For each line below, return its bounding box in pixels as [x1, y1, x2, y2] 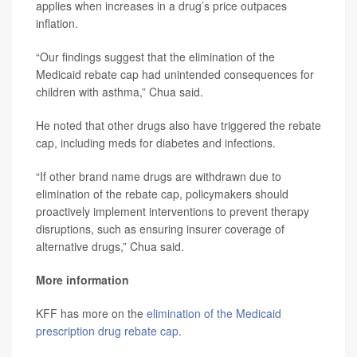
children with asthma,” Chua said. [36, 84, 203, 100]
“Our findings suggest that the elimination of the [36, 49, 275, 65]
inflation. [36, 15, 78, 31]
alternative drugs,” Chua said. [36, 238, 184, 254]
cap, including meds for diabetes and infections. [36, 135, 276, 151]
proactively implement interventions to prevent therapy [36, 203, 309, 219]
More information [36, 272, 129, 288]
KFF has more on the [36, 305, 147, 321]
